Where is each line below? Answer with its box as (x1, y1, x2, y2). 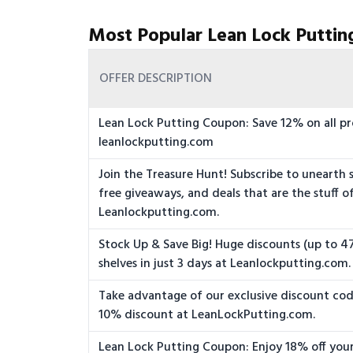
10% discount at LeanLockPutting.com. (98, 305, 315, 326)
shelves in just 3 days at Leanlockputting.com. (98, 254, 351, 275)
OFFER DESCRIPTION (99, 69, 212, 90)
